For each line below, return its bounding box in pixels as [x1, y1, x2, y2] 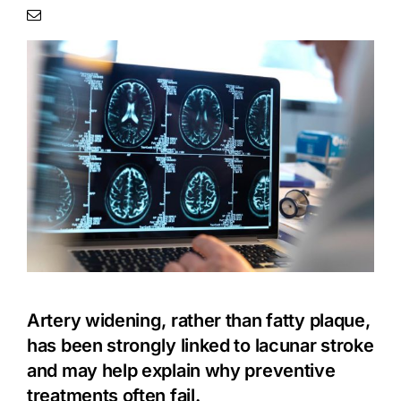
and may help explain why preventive [27, 359, 336, 381]
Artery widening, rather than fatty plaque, [27, 309, 371, 331]
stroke [320, 334, 374, 356]
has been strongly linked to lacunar [27, 334, 321, 356]
